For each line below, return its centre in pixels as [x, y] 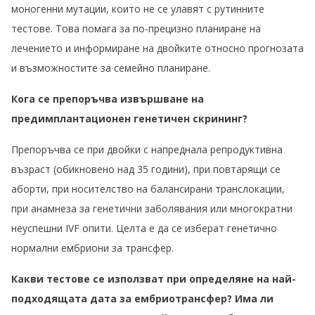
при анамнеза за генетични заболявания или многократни [152, 209]
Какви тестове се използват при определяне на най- [154, 279]
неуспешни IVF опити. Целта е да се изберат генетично [144, 229]
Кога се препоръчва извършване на [108, 99]
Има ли [254, 299]
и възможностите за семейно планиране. [111, 68]
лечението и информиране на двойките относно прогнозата [157, 49]
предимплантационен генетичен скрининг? [129, 119]
